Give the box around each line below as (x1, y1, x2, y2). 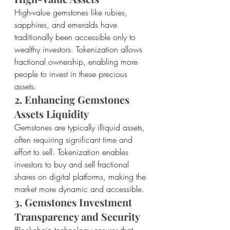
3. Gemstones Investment (14, 195, 135, 209)
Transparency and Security (14, 209, 140, 224)
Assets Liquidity (14, 107, 89, 121)
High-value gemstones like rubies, (14, 7, 130, 18)
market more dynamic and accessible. (14, 183, 144, 195)
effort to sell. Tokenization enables (14, 146, 131, 158)
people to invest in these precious (14, 68, 130, 80)
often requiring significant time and (14, 134, 135, 146)
